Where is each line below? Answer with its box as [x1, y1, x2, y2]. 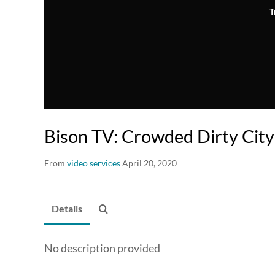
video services [67, 157, 120, 168]
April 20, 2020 [122, 157, 177, 168]
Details [52, 202, 82, 214]
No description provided [44, 241, 160, 255]
